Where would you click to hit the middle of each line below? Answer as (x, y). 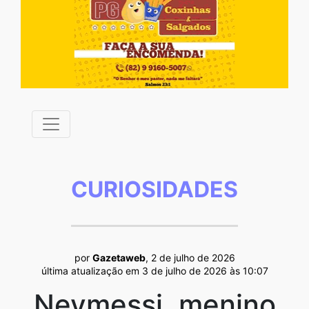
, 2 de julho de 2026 (190, 257)
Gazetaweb (119, 257)
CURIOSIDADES (154, 189)
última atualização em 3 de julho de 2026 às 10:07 (154, 270)
